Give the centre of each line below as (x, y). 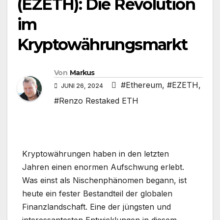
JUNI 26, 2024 (82, 86)
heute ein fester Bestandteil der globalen (97, 194)
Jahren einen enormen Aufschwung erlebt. (103, 167)
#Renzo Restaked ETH (96, 101)
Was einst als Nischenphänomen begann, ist (104, 180)
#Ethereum (141, 85)
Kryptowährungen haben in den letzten (96, 154)
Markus (82, 73)
